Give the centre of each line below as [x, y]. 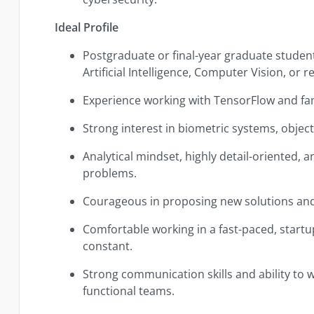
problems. [110, 173]
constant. [108, 246]
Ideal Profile [87, 27]
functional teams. [129, 291]
